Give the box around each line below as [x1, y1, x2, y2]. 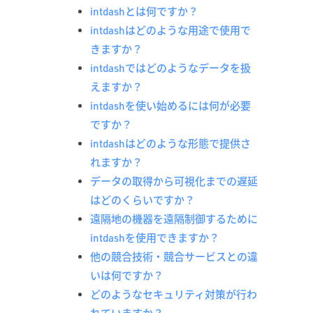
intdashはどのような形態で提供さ [90, 137, 251, 150]
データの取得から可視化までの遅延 [90, 175, 258, 188]
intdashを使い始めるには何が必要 [90, 99, 251, 112]
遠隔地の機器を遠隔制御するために [90, 212, 258, 226]
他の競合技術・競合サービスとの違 [90, 250, 258, 263]
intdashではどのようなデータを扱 [90, 61, 251, 75]
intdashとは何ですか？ [90, 5, 198, 18]
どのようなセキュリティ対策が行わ [90, 288, 257, 301]
